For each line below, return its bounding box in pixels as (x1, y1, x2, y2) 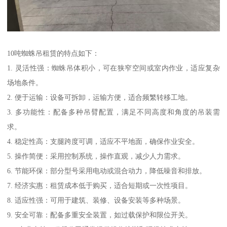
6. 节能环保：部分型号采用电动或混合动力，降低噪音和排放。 (7, 166, 207, 175)
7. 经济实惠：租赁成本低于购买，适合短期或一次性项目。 (7, 181, 193, 190)
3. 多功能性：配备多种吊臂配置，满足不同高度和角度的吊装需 (7, 107, 220, 116)
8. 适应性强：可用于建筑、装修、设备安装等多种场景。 (7, 196, 185, 204)
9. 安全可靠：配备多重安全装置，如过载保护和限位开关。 (7, 210, 193, 219)
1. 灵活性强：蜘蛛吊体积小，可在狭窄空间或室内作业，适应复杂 (7, 63, 220, 72)
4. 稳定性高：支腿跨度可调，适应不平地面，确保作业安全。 (7, 137, 200, 145)
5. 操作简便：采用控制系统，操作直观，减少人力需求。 (7, 152, 185, 160)
